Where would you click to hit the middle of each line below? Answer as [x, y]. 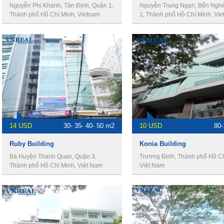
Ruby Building [32, 144]
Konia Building [163, 144]
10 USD [151, 126]
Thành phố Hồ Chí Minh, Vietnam [55, 14]
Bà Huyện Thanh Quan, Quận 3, [53, 156]
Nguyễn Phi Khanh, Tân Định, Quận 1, [61, 5]
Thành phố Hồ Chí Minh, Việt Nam [56, 165]
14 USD [21, 126]
